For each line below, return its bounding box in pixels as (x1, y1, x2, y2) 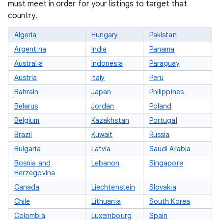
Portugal (149, 116, 177, 125)
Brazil (14, 130, 32, 139)
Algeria (14, 30, 37, 39)
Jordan (91, 102, 114, 110)
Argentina (14, 45, 46, 54)
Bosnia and (14, 159, 51, 167)
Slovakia (149, 183, 176, 192)
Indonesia (91, 59, 123, 68)
